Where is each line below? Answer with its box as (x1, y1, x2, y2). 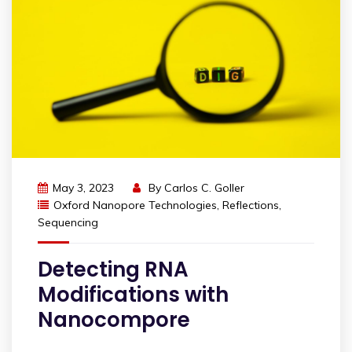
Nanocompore (38, 306, 190, 335)
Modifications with (38, 280, 229, 310)
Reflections (222, 198, 279, 213)
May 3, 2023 (53, 181, 114, 196)
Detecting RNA (38, 255, 189, 284)
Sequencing (38, 215, 98, 230)
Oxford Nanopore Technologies (53, 198, 217, 213)
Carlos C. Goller (164, 181, 244, 196)
